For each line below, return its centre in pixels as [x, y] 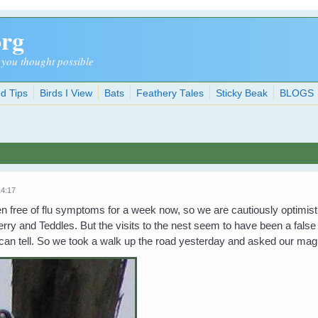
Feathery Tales [170, 93]
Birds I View [66, 93]
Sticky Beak [242, 93]
